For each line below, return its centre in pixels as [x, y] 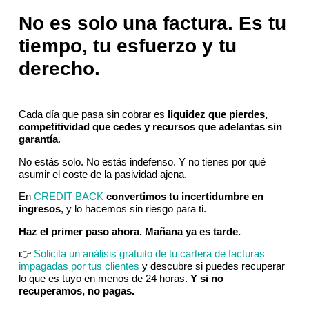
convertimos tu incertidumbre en [185, 197]
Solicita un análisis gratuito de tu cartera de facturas [149, 253]
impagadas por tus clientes [79, 266]
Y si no [207, 278]
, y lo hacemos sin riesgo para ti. [133, 209]
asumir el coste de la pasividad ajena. [102, 174]
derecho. [59, 69]
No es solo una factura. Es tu [152, 23]
